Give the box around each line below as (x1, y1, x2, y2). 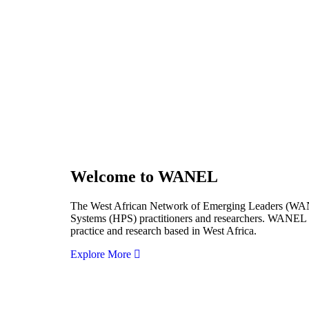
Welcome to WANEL (70, 168, 218, 186)
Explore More (70, 248, 134, 261)
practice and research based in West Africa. (70, 225, 257, 237)
